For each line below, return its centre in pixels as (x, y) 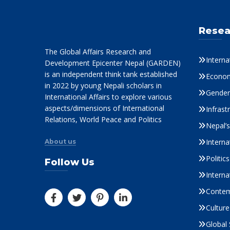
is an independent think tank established (111, 74)
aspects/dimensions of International (104, 108)
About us (60, 141)
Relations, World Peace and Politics (103, 119)
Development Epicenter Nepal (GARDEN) (113, 63)
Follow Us (70, 162)
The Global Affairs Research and (98, 51)
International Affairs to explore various (108, 97)
